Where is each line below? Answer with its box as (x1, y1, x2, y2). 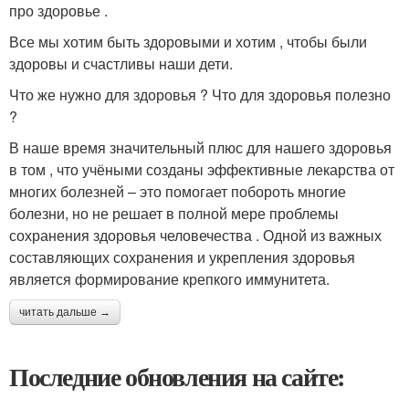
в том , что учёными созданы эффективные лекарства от (9, 159, 394, 180)
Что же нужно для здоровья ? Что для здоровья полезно (9, 84, 391, 105)
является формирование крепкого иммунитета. (9, 268, 330, 289)
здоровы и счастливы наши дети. (9, 53, 233, 74)
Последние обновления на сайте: (9, 358, 345, 395)
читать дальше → (19, 306, 110, 319)
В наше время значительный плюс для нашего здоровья (9, 137, 392, 158)
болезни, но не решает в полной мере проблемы (9, 203, 339, 224)
